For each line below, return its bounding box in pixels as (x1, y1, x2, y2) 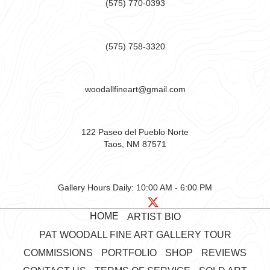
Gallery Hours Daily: (58, 182, 136, 192)
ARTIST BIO (127, 211, 181, 222)
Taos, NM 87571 (104, 139, 166, 149)
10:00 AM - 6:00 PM (136, 182, 212, 192)
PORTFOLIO (101, 247, 157, 258)
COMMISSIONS (24, 247, 93, 258)
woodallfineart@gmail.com (84, 84, 186, 95)
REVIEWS (201, 247, 246, 258)
